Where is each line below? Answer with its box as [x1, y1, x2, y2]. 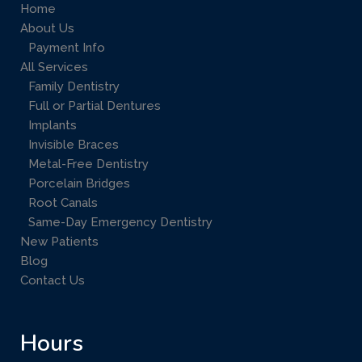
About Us [20, 20, 74, 36]
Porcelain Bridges [28, 175, 130, 191]
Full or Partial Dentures [28, 98, 161, 113]
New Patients [20, 234, 99, 249]
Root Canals [28, 195, 98, 210]
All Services [20, 59, 88, 74]
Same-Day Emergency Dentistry [28, 214, 213, 229]
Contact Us [20, 272, 85, 288]
